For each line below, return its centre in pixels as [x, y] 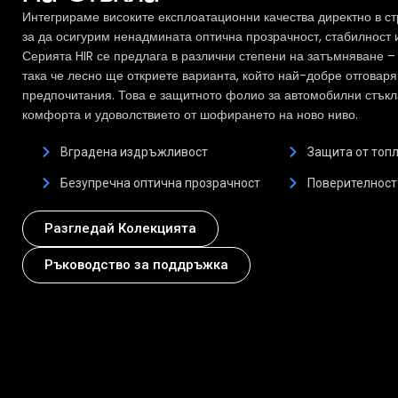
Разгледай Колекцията [120, 229]
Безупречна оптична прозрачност [160, 183]
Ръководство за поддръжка [136, 265]
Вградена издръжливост [134, 152]
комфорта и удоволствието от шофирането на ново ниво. [190, 115]
